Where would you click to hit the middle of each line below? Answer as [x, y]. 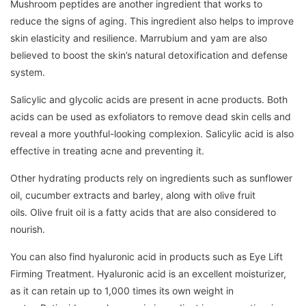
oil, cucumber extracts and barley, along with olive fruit [133, 195]
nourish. [28, 229]
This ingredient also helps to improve [212, 20]
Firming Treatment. [52, 273]
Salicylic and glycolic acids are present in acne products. [137, 99]
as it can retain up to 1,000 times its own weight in [122, 290]
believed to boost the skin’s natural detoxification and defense [149, 55]
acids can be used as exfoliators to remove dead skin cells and [151, 116]
